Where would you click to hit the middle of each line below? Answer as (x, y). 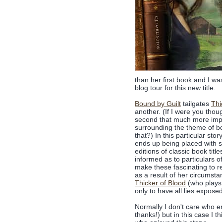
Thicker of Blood (160, 183)
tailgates (196, 104)
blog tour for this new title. (175, 88)
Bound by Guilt (158, 104)
